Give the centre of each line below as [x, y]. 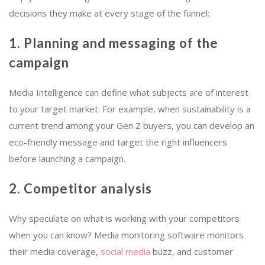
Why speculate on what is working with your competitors [124, 218]
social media [125, 251]
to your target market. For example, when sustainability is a [130, 109]
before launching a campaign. [67, 158]
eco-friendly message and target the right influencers [118, 142]
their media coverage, [55, 251]
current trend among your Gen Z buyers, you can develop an [132, 125]
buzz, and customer [192, 251]
